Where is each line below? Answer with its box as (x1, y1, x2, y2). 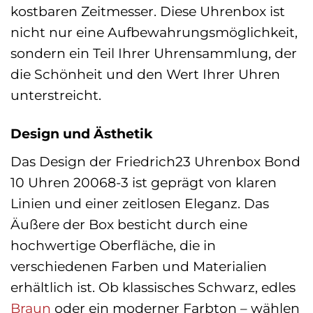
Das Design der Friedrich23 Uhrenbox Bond (10, 152, 300, 170)
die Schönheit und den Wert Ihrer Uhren (10, 65, 280, 82)
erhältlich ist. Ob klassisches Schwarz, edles (10, 278, 296, 296)
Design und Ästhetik (10, 124, 152, 142)
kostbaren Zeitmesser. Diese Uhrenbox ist (10, 2, 285, 20)
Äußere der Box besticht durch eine (10, 215, 247, 233)
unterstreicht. (10, 86, 101, 103)
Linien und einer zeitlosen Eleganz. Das (10, 194, 269, 212)
